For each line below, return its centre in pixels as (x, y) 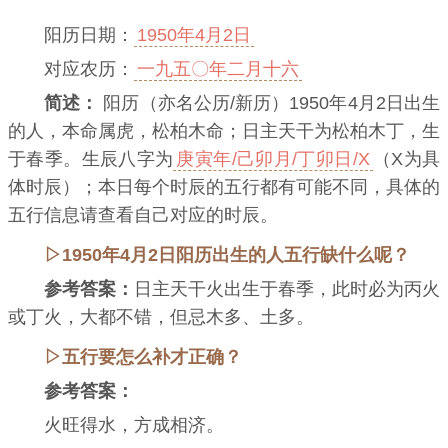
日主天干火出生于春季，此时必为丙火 (287, 289)
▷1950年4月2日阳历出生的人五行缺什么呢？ (227, 255)
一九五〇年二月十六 (218, 69)
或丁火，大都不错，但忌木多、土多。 (161, 317)
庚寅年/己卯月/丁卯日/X (273, 159)
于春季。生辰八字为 (91, 159)
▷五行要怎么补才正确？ (143, 357)
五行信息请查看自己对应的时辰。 (143, 215)
